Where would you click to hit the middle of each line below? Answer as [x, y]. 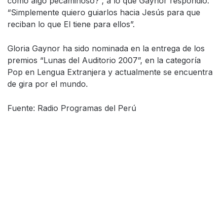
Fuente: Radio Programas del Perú [73, 108]
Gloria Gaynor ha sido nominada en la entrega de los [106, 48]
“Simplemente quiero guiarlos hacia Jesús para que [104, 12]
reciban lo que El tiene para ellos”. [71, 24]
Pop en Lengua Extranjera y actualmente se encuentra [110, 72]
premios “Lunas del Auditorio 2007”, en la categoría [104, 60]
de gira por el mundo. [48, 84]
